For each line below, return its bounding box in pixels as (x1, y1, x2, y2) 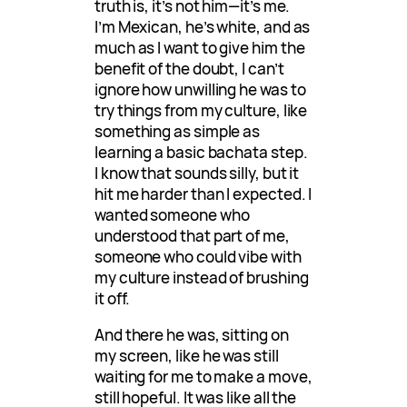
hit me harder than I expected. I (94, 183, 313, 204)
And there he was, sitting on (94, 323, 289, 345)
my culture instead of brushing (94, 266, 309, 288)
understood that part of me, (94, 224, 290, 246)
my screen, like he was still (94, 344, 279, 366)
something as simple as (94, 120, 261, 142)
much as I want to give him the (94, 36, 305, 58)
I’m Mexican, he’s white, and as (94, 15, 311, 37)
